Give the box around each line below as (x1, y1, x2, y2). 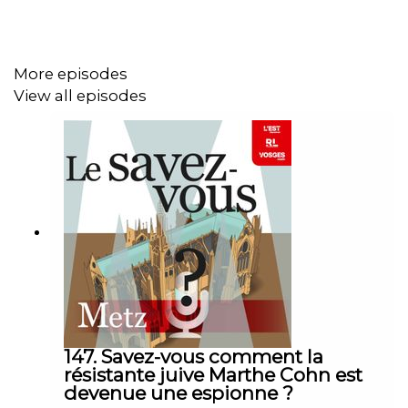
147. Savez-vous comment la (64, 344, 323, 368)
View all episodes (14, 87, 147, 106)
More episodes (14, 64, 127, 83)
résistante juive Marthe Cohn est (64, 362, 362, 386)
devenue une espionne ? (64, 381, 293, 404)
